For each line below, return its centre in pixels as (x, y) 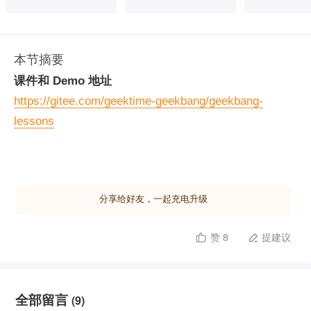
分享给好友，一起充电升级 (153, 199)
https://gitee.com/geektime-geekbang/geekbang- (138, 101)
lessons (34, 121)
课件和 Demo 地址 (63, 81)
